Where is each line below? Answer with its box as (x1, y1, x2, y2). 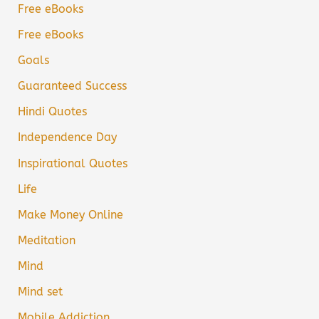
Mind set (18, 284, 63, 298)
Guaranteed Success (18, 79, 127, 93)
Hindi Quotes (18, 105, 88, 119)
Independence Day (18, 130, 117, 145)
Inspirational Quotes (18, 156, 128, 170)
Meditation (18, 233, 76, 247)
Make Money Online (18, 207, 124, 221)
